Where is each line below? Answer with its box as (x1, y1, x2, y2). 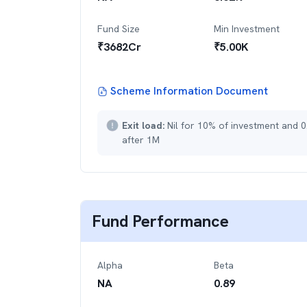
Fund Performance (92, 210, 229, 232)
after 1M (122, 134, 160, 146)
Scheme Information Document (110, 84, 268, 98)
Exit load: (122, 119, 167, 132)
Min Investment (214, 23, 280, 35)
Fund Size (97, 23, 140, 35)
